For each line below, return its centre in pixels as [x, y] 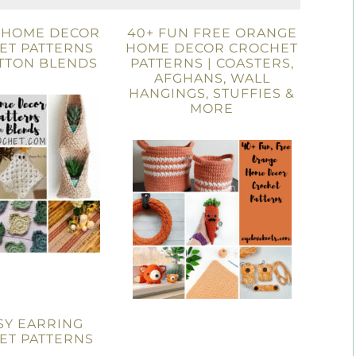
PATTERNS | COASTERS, [212, 63]
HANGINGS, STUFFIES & [212, 93]
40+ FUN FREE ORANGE [212, 33]
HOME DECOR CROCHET [212, 48]
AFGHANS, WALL [212, 78]
